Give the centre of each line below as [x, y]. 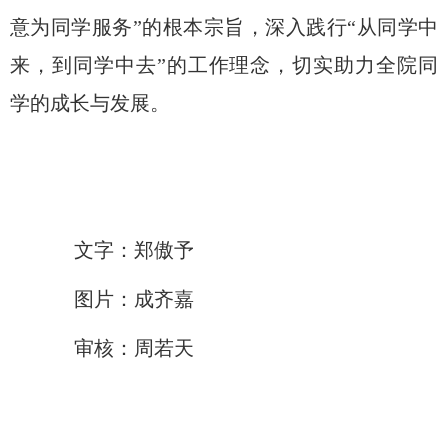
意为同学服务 [71, 27]
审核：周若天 [134, 348]
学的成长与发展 [80, 103]
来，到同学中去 [83, 65]
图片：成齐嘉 [134, 299]
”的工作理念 [214, 65]
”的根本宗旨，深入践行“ [244, 27]
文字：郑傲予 [134, 250]
